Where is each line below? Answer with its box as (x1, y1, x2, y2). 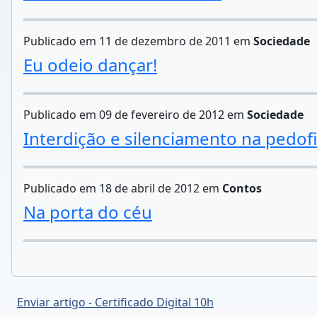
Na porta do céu (23, 200, 152, 224)
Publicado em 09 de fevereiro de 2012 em (23, 106, 247, 122)
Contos (222, 180, 262, 196)
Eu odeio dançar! (23, 52, 157, 76)
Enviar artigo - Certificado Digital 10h (17, 294, 214, 310)
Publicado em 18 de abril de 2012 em (23, 180, 222, 196)
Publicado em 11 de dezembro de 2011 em (23, 33, 253, 49)
